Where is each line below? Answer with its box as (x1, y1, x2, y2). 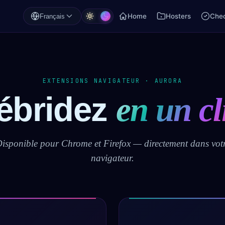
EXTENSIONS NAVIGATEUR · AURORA (42, 77, 183, 84)
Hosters (166, 12, 191, 20)
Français (40, 12, 65, 20)
